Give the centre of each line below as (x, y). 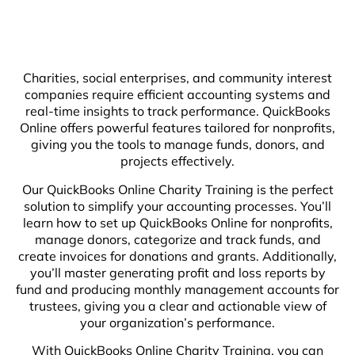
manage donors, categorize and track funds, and (177, 239)
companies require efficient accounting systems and (177, 95)
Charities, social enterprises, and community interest (177, 78)
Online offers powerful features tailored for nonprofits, (177, 128)
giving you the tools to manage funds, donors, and (177, 145)
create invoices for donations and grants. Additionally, (177, 256)
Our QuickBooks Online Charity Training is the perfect (177, 189)
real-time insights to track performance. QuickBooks (177, 111)
